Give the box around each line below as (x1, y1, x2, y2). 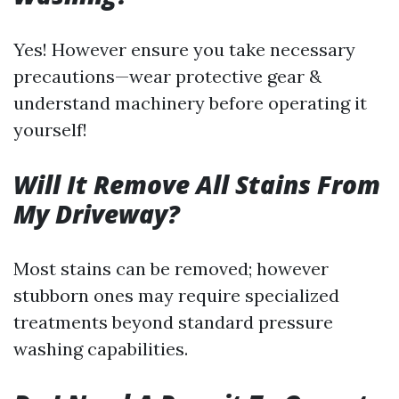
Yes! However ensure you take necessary (13, 38, 355, 61)
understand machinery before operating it (13, 92, 367, 114)
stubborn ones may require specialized (13, 284, 339, 306)
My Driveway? (13, 197, 180, 231)
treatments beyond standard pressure (13, 311, 333, 333)
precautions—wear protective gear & (13, 65, 322, 87)
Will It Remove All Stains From (13, 167, 380, 201)
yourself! (13, 118, 87, 141)
